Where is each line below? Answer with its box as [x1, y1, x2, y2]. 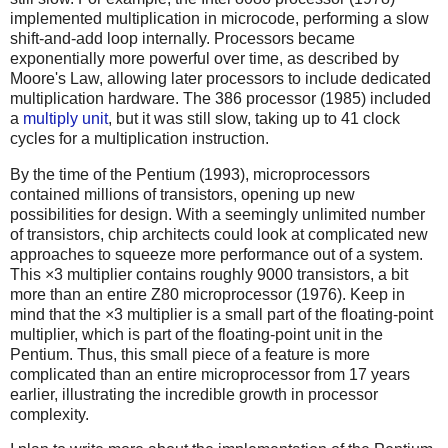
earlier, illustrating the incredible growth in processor [10, 385, 378, 403]
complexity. [10, 405, 89, 423]
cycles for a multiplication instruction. [10, 129, 269, 147]
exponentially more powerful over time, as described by [10, 49, 399, 67]
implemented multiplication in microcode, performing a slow [10, 9, 429, 27]
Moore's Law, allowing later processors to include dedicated [10, 69, 431, 87]
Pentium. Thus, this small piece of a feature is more [10, 345, 370, 363]
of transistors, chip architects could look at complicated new [10, 225, 428, 243]
